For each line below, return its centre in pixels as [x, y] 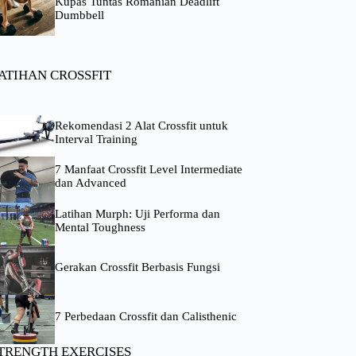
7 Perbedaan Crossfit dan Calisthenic [145, 317]
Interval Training [96, 139]
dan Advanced [90, 183]
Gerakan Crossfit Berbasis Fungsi [137, 267]
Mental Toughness [100, 228]
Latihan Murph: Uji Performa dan [137, 214]
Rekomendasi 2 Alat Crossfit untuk [141, 126]
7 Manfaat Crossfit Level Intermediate [148, 170]
